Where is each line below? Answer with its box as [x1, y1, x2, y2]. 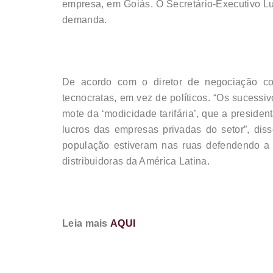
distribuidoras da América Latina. [62, 156, 210, 167]
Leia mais [62, 218, 111, 229]
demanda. [62, 15, 107, 26]
